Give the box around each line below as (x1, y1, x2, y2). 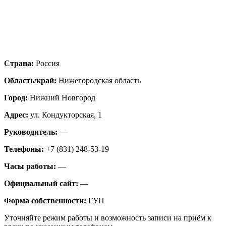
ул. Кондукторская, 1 (30, 110, 102, 119)
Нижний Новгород (30, 93, 95, 102)
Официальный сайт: (4, 179, 80, 188)
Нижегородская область (59, 76, 141, 85)
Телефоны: (4, 144, 46, 153)
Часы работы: (4, 161, 58, 171)
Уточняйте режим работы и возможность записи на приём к (4, 213, 211, 222)
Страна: (4, 59, 36, 68)
